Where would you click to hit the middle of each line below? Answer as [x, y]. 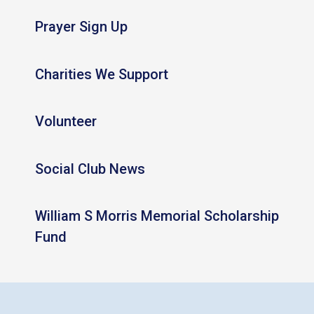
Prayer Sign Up [81, 27]
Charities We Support [101, 75]
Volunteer [66, 122]
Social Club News [90, 169]
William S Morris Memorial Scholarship [157, 216]
